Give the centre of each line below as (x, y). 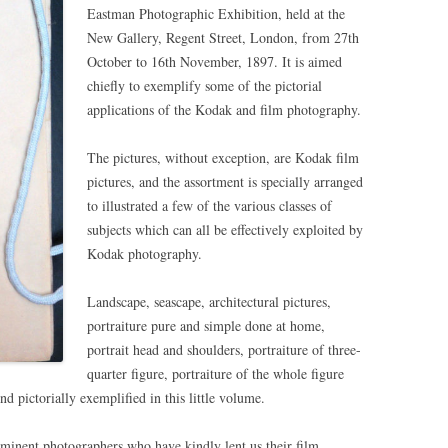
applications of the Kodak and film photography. (224, 110)
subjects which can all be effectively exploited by (225, 230)
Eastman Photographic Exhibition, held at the (216, 14)
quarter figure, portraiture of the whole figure (215, 374)
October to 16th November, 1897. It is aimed (214, 62)
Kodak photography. (144, 254)
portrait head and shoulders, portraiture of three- (224, 350)
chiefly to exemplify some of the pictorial (204, 86)
